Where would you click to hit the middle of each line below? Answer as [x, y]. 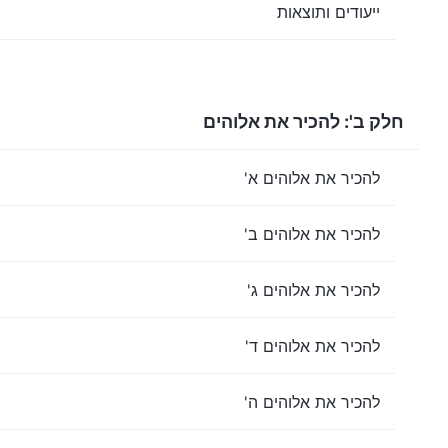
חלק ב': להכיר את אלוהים [303, 121]
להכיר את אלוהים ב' [312, 233]
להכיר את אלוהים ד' [312, 345]
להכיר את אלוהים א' [312, 177]
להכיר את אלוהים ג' [313, 289]
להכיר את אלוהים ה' [312, 401]
